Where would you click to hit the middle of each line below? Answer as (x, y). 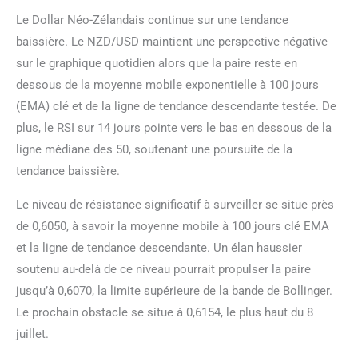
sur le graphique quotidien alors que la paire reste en (157, 63)
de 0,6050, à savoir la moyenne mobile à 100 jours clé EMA (173, 226)
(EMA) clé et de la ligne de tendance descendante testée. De (176, 106)
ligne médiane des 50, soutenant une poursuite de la (154, 149)
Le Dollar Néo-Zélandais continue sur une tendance (152, 20)
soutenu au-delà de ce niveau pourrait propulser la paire (163, 269)
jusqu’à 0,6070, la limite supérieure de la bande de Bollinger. (174, 290)
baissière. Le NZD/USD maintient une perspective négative (172, 41)
